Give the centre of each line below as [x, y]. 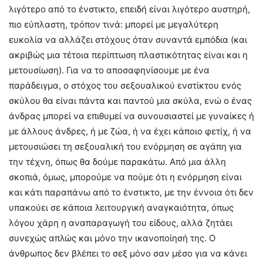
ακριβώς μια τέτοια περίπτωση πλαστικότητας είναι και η [128, 55]
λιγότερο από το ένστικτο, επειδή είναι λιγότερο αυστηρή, [129, 9]
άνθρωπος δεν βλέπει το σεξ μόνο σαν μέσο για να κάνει [128, 254]
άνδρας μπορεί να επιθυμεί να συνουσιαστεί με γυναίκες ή [131, 116]
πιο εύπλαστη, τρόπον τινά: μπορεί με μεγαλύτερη [114, 25]
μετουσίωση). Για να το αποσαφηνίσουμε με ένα [109, 70]
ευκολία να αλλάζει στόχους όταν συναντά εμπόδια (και [128, 40]
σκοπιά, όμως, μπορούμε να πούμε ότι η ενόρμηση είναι [125, 177]
